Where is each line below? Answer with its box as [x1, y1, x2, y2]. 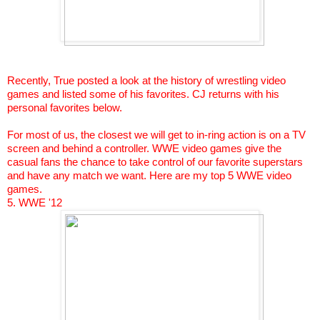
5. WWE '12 [7, 197, 62, 209]
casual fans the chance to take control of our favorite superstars [7, 156, 303, 169]
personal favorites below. [7, 102, 122, 114]
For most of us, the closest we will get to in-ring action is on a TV [7, 129, 306, 141]
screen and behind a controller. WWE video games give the [7, 143, 281, 155]
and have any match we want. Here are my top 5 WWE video [7, 170, 291, 182]
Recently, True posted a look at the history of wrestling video [7, 75, 286, 87]
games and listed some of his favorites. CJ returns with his [7, 89, 279, 101]
